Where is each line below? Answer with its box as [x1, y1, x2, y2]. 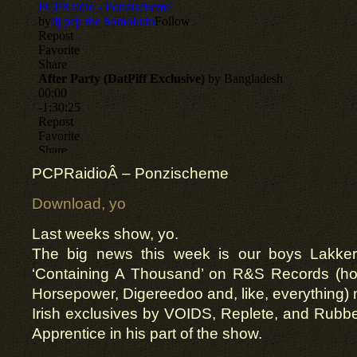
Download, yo [32, 195, 126, 212]
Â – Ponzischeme [108, 165, 229, 182]
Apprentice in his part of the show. [32, 325, 262, 342]
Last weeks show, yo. [32, 226, 178, 242]
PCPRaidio [32, 165, 108, 182]
